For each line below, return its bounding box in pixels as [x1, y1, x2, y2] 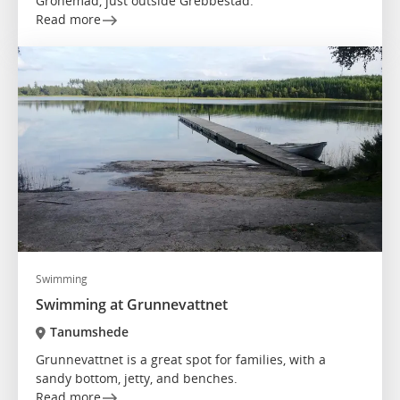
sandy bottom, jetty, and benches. [36, 370, 237, 387]
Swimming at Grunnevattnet [36, 295, 228, 315]
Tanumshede [49, 323, 129, 341]
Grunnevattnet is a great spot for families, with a [36, 351, 326, 369]
